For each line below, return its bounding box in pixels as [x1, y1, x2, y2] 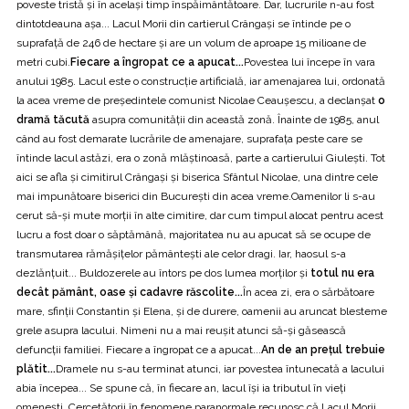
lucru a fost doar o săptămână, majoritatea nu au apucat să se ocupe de [16, 227, 371, 241]
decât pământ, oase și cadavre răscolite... [16, 285, 243, 299]
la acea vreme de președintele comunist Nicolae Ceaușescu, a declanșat [16, 93, 378, 107]
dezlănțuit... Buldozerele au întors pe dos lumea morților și [16, 266, 310, 279]
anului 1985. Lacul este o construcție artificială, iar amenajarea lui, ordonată [16, 74, 385, 88]
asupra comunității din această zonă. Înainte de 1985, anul [89, 112, 379, 126]
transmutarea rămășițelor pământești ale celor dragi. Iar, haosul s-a [16, 246, 346, 260]
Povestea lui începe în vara [244, 55, 375, 68]
